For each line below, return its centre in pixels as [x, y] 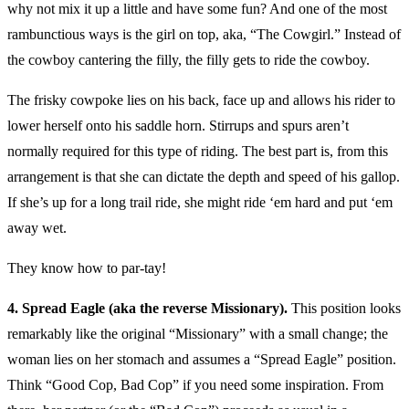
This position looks [344, 308]
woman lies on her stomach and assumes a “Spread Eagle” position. [202, 359]
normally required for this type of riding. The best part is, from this [198, 151]
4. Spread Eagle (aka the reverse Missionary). [147, 308]
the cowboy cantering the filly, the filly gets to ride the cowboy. [189, 59]
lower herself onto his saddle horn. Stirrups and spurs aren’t [178, 125]
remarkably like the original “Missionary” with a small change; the [198, 333]
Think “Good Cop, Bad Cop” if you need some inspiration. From [195, 384]
